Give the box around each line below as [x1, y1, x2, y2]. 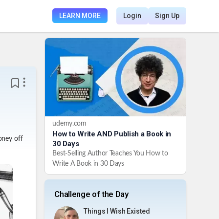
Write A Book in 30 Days [52, 160, 124, 167]
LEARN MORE [59, 12, 101, 20]
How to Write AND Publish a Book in [52, 129, 172, 138]
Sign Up [154, 12, 179, 20]
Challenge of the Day [54, 189, 129, 199]
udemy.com [52, 120, 87, 127]
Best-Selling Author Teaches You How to [52, 150, 168, 157]
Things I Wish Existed [84, 207, 150, 215]
